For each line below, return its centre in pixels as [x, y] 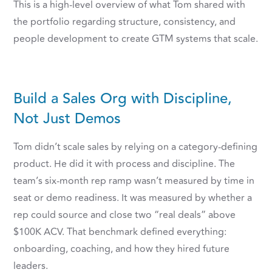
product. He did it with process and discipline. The [124, 164]
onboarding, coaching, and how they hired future [122, 249]
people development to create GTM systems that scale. [136, 39]
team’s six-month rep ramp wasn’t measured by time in [134, 181]
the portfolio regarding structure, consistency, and [125, 22]
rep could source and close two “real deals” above [125, 215]
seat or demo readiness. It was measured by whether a [133, 198]
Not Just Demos [67, 119]
